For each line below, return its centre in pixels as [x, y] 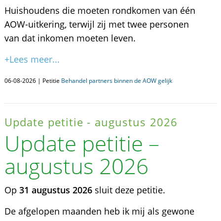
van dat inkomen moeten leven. [70, 38]
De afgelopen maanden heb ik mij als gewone [99, 211]
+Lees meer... [32, 59]
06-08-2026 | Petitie [33, 81]
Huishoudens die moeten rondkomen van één [100, 10]
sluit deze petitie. [129, 190]
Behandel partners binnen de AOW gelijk [116, 81]
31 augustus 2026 [55, 190]
